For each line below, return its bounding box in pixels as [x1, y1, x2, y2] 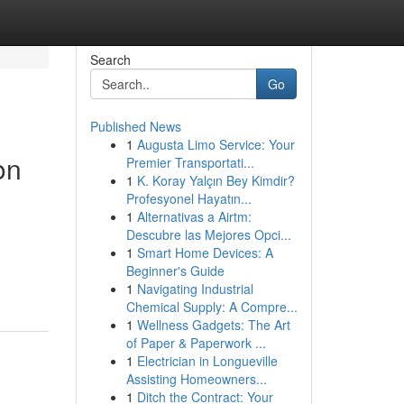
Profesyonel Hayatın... [125, 189, 252, 207]
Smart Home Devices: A [136, 243, 273, 262]
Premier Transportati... [125, 153, 254, 171]
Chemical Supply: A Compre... [125, 298, 298, 316]
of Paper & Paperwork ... [125, 334, 266, 352]
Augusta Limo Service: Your [136, 135, 295, 153]
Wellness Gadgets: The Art [136, 316, 290, 334]
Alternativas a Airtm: [136, 207, 252, 225]
